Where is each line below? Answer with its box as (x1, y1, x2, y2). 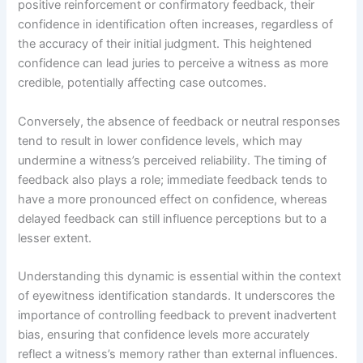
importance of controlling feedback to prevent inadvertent (18, 307, 337, 322)
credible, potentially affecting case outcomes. (18, 75, 267, 91)
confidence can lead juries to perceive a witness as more (18, 56, 329, 71)
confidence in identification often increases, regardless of (18, 17, 334, 32)
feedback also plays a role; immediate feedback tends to (18, 172, 328, 187)
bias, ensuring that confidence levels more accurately (18, 327, 310, 342)
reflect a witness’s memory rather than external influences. (18, 346, 339, 361)
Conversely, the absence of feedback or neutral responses (18, 113, 341, 129)
